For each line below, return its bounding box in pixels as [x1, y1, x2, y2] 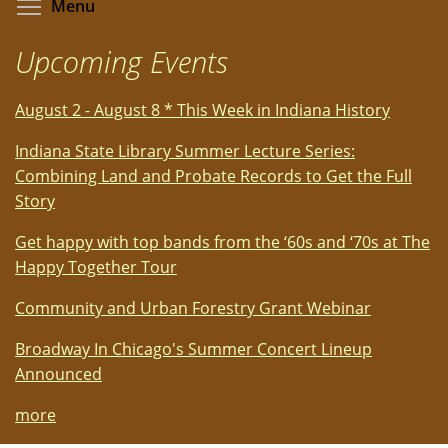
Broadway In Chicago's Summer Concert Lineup [15, 338, 372, 361]
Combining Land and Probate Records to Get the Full [15, 165, 412, 188]
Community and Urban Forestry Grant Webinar [15, 297, 371, 320]
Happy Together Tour [15, 256, 177, 279]
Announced [15, 363, 102, 386]
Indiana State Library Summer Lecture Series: [15, 140, 355, 163]
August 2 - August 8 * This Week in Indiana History [15, 99, 390, 122]
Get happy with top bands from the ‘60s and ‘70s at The [15, 231, 430, 254]
